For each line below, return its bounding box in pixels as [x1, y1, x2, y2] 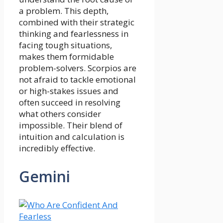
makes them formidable [19, 51, 114, 63]
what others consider [19, 108, 101, 120]
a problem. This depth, [19, 5, 109, 17]
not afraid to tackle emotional [19, 74, 136, 86]
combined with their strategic [19, 16, 134, 28]
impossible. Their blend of [19, 119, 122, 131]
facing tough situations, [19, 39, 112, 51]
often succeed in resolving [19, 97, 120, 109]
